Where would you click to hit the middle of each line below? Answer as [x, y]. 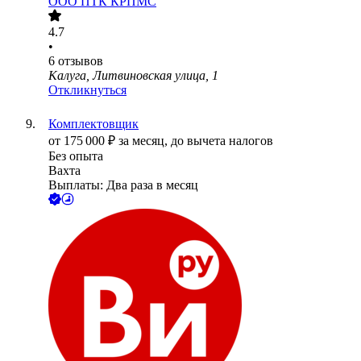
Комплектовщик [93, 124]
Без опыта [76, 156]
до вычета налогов [222, 141]
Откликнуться [87, 90]
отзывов [81, 61]
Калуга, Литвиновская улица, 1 [133, 76]
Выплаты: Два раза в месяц [123, 185]
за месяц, [145, 141]
